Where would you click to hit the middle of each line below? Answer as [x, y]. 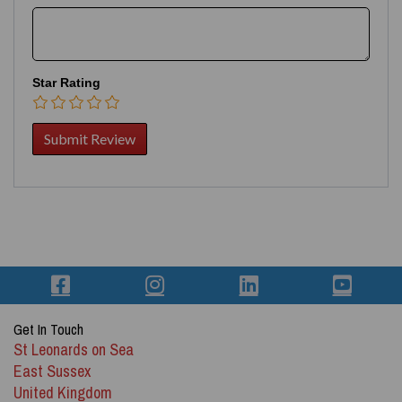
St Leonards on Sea [74, 350]
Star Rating [66, 83]
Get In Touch [48, 329]
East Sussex [52, 371]
